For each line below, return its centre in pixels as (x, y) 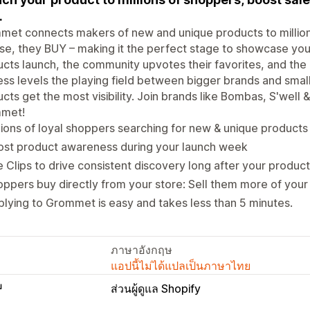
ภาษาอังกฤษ (142, 249)
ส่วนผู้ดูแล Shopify (156, 288)
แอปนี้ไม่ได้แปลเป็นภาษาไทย (181, 265)
